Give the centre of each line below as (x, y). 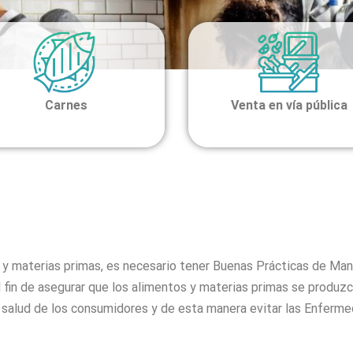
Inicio (310, 221)
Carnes (64, 106)
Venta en (258, 106)
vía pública (316, 106)
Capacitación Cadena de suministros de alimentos (155, 221)
